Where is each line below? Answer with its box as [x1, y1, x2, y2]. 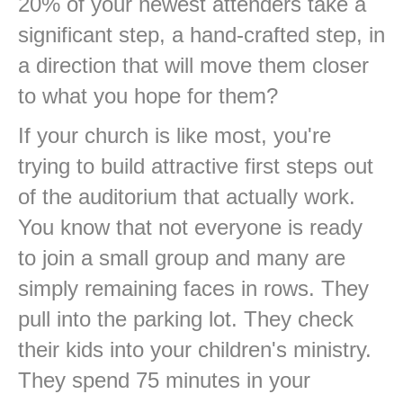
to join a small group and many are [18, 246, 345, 271]
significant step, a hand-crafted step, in [18, 22, 385, 48]
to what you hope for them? [18, 84, 278, 109]
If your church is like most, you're [18, 123, 331, 148]
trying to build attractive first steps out [18, 154, 373, 179]
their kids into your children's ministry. [18, 337, 372, 363]
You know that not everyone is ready [18, 215, 363, 240]
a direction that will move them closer [18, 53, 369, 78]
